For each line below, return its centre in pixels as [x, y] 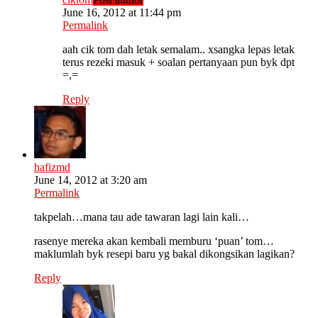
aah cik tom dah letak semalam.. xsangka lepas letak [179, 50]
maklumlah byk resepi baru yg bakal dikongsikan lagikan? [164, 254]
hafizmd [52, 168]
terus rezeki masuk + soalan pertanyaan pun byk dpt [179, 62]
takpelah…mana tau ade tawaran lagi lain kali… [142, 217]
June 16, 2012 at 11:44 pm [122, 13]
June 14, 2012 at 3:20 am [91, 180]
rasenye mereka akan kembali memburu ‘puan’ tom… [154, 241]
